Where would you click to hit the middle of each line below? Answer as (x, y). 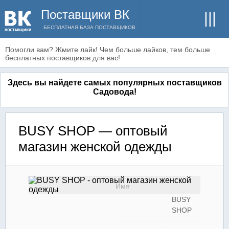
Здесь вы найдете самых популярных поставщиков (114, 83)
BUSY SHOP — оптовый (93, 131)
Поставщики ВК (85, 15)
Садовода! (114, 92)
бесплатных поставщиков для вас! (63, 58)
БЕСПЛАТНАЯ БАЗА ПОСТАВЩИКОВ (89, 27)
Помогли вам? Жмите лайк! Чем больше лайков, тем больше (108, 50)
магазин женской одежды (95, 147)
